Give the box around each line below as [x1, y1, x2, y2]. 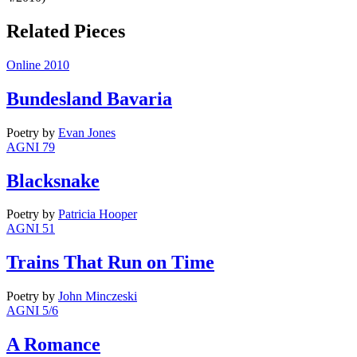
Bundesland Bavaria [6, 88, 172, 109]
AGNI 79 [6, 139, 55, 154]
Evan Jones [58, 125, 116, 139]
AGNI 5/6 [6, 304, 58, 318]
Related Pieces [6, 20, 125, 41]
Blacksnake [6, 170, 100, 191]
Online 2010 [6, 57, 69, 72]
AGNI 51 [6, 222, 55, 236]
